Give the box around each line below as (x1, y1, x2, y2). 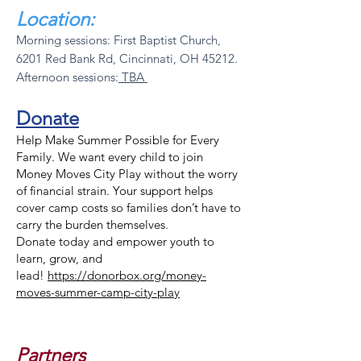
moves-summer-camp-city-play (16, 284, 180, 300)
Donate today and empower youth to (16, 234, 214, 249)
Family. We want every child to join (16, 149, 203, 164)
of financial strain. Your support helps (16, 183, 213, 198)
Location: (16, 7, 94, 31)
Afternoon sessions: (16, 69, 118, 85)
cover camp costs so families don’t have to (16, 200, 241, 215)
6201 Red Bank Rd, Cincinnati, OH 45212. (16, 51, 238, 66)
